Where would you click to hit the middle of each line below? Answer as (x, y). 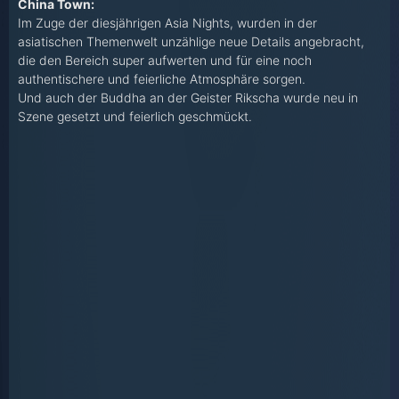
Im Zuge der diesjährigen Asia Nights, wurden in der (167, 23)
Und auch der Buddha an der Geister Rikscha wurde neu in (188, 98)
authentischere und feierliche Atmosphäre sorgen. (162, 79)
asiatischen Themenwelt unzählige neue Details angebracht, (191, 42)
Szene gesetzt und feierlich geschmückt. (135, 117)
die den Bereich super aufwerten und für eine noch (165, 61)
